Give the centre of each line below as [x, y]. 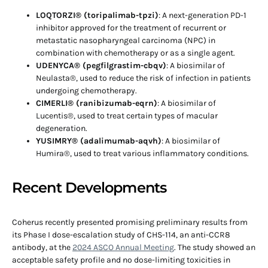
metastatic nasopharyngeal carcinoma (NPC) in [126, 40]
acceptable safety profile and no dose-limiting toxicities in [121, 260]
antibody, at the [42, 247]
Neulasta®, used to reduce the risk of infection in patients [143, 78]
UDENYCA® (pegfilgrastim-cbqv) [101, 66]
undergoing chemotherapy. [86, 91]
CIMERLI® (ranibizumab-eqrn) [97, 103]
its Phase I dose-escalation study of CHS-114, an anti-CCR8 [121, 235]
